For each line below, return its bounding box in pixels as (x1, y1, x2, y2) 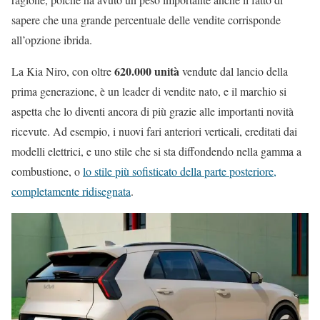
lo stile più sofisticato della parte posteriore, (83, 164, 276, 179)
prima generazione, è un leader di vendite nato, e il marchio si (11, 84, 286, 99)
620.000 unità (114, 63, 182, 80)
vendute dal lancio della (182, 64, 288, 79)
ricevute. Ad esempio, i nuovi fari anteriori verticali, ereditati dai (11, 124, 297, 139)
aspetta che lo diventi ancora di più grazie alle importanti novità (11, 104, 294, 119)
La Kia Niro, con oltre (11, 64, 114, 79)
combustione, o (11, 164, 83, 179)
